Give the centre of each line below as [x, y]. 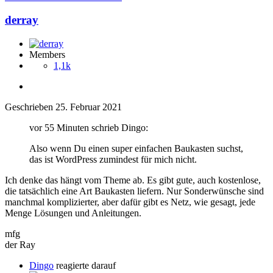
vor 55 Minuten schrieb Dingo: [89, 128]
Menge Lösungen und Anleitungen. [73, 213]
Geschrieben [30, 107]
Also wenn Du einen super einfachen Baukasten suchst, [136, 149]
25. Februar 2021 [89, 107]
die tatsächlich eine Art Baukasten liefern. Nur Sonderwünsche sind [134, 191]
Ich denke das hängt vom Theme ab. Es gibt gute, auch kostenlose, [133, 180]
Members [47, 55]
